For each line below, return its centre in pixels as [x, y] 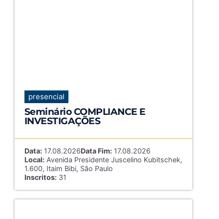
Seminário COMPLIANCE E [85, 111]
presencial [46, 97]
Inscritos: [40, 177]
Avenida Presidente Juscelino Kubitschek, [113, 160]
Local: [34, 160]
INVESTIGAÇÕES [62, 121]
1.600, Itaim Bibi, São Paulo [68, 168]
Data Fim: [96, 151]
